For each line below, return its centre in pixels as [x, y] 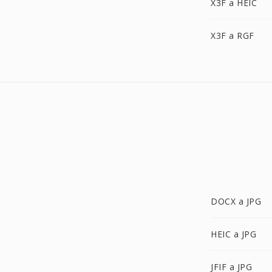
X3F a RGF [233, 36]
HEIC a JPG [233, 234]
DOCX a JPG [236, 201]
